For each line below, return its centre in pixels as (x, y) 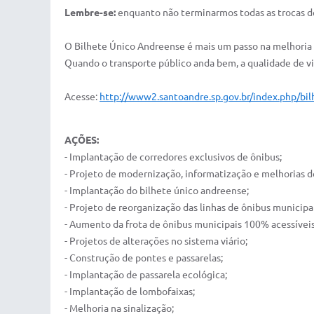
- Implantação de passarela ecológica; (146, 275)
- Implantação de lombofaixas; (130, 292)
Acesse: (82, 97)
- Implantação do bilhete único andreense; (157, 191)
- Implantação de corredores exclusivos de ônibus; (173, 157)
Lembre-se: (90, 13)
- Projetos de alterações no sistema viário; (156, 241)
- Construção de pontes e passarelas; (144, 258)
